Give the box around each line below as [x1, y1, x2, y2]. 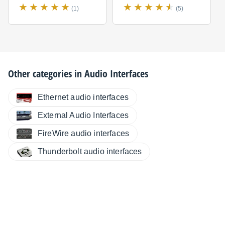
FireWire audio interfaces [38, 129, 129, 138]
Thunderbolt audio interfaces [38, 147, 142, 156]
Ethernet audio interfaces [38, 93, 129, 102]
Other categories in [8, 67, 84, 81]
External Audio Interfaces [38, 111, 129, 120]
